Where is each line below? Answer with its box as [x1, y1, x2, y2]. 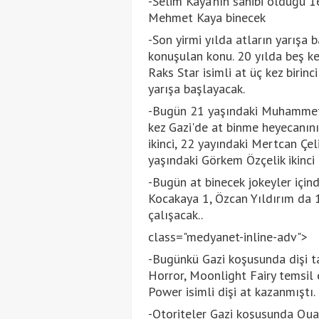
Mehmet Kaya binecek [147, 9, 266, 26]
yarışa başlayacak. [147, 80, 245, 97]
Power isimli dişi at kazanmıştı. [147, 283, 315, 300]
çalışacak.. [147, 206, 203, 223]
